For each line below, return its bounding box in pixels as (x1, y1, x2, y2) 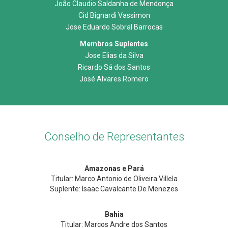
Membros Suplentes (80, 40, 148, 48)
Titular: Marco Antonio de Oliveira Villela (50, 175, 178, 183)
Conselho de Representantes (44, 130, 184, 143)
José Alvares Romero (79, 75, 149, 83)
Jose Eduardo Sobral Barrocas (65, 23, 163, 31)
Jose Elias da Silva (84, 51, 144, 60)
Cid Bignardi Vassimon (78, 11, 150, 19)
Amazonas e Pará (84, 164, 144, 173)
